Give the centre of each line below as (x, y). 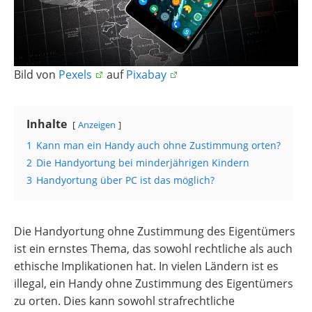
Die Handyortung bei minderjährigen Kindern (143, 163)
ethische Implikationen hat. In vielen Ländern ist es (146, 266)
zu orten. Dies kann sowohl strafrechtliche (124, 301)
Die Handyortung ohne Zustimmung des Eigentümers (155, 231)
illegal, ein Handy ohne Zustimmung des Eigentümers (154, 283)
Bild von (36, 75)
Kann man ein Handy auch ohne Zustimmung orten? (158, 145)
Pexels (75, 75)
